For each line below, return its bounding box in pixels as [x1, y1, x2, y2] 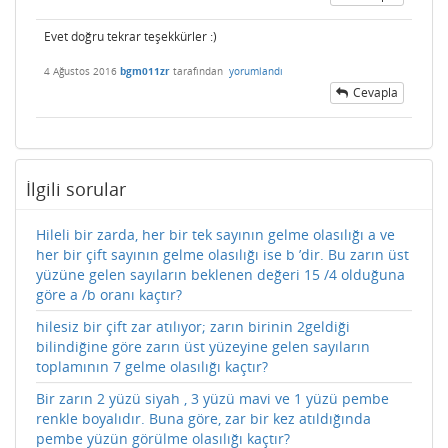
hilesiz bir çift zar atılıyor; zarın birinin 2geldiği [36, 316, 350, 336]
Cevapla [353, 83, 398, 101]
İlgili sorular [26, 176, 126, 201]
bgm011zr [120, 64, 170, 79]
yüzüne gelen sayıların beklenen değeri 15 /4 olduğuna [36, 264, 405, 284]
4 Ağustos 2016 [44, 64, 117, 79]
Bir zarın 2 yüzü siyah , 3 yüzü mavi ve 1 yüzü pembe [36, 388, 389, 408]
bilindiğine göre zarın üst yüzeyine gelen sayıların [36, 336, 370, 356]
